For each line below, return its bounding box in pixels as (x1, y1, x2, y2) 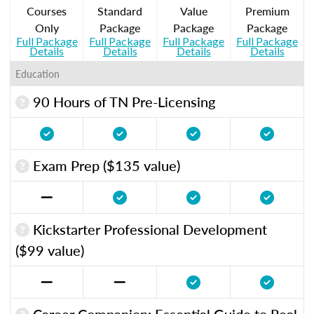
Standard (97, 2, 142, 19)
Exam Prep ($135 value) (29, 155, 180, 175)
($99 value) (15, 240, 84, 260)
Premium (245, 2, 289, 19)
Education (15, 66, 60, 81)
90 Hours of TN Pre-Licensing (29, 91, 215, 111)
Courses (27, 2, 67, 19)
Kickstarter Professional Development (29, 219, 267, 239)
